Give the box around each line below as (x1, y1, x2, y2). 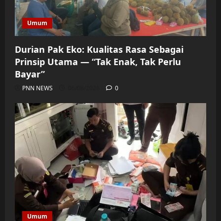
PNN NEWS (22, 84, 53, 93)
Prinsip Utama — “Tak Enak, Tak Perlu (15, 56, 181, 68)
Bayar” (15, 68, 45, 80)
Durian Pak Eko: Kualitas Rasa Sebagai (15, 43, 184, 56)
